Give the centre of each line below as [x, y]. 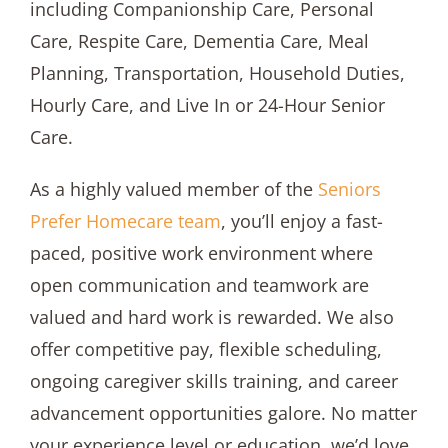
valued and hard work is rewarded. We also [211, 316]
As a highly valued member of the [173, 188]
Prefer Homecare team [125, 220]
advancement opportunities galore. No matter [223, 412]
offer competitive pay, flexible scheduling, [205, 348]
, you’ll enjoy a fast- [301, 220]
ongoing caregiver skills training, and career [213, 380]
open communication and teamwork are [199, 284]
